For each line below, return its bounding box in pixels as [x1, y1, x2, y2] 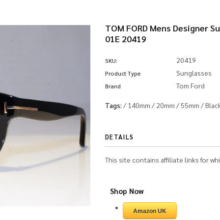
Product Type [105, 69, 141, 77]
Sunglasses [176, 68, 212, 77]
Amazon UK [133, 208, 167, 215]
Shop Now [110, 186, 144, 195]
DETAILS [105, 133, 134, 141]
